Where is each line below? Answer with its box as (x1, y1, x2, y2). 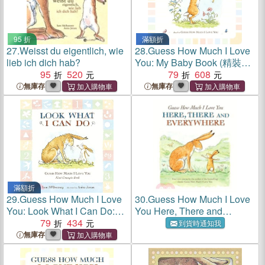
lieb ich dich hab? (7, 56, 80, 69)
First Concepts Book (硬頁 (7, 216, 116, 230)
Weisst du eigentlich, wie (20, 44, 124, 57)
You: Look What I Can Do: (7, 204, 115, 218)
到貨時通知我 (178, 218, 221, 228)
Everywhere (134, 216, 185, 230)
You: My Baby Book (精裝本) (134, 56, 254, 69)
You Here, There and (134, 204, 222, 218)
